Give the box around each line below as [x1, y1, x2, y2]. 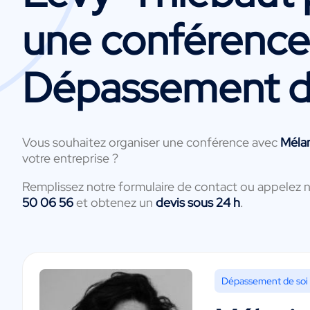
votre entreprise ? [22, 149, 118, 166]
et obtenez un [73, 194, 156, 210]
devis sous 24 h [156, 194, 240, 210]
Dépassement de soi [221, 274, 308, 287]
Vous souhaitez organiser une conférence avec [22, 134, 280, 150]
